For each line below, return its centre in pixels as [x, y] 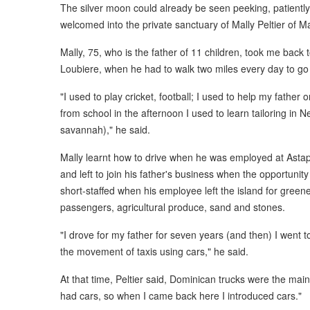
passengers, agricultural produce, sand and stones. [173, 207]
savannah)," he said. [105, 129]
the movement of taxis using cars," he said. [154, 251]
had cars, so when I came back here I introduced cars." [181, 295]
